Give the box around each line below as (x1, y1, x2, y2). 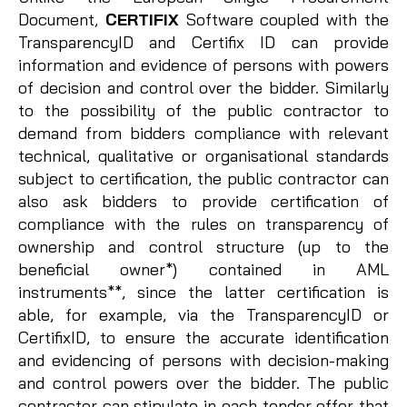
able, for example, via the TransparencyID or (18, 304, 389, 326)
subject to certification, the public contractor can (18, 168, 389, 190)
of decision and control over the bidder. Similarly (18, 77, 389, 99)
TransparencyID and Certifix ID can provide (18, 32, 389, 54)
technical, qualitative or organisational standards (18, 145, 389, 167)
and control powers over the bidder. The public (18, 372, 389, 394)
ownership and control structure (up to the (18, 236, 389, 258)
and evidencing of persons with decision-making (18, 350, 389, 372)
